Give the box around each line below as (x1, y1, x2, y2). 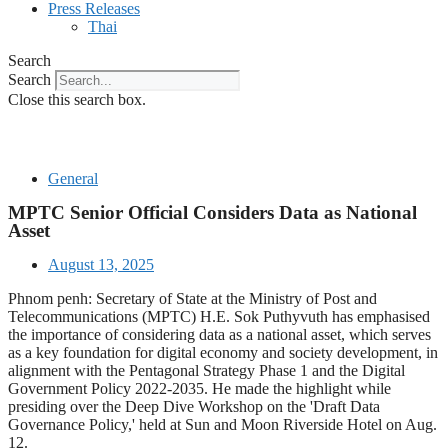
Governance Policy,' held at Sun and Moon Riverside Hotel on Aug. (8, 416, 437, 433)
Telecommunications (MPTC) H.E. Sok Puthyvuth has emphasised (8, 308, 430, 325)
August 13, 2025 (48, 256, 154, 273)
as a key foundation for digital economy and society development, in (8, 344, 438, 361)
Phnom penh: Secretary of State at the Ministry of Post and (8, 290, 377, 307)
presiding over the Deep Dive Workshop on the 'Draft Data (8, 398, 380, 415)
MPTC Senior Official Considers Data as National (8, 202, 417, 223)
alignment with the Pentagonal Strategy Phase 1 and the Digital (8, 362, 405, 379)
